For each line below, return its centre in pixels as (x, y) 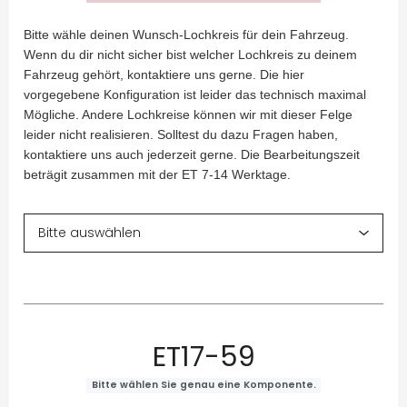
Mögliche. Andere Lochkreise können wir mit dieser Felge (188, 115)
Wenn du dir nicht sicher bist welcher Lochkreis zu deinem (190, 55)
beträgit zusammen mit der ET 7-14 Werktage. (157, 175)
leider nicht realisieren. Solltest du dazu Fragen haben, (181, 135)
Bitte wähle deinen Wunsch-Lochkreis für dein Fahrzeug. (186, 35)
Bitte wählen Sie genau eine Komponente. (203, 385)
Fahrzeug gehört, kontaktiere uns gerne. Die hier (164, 75)
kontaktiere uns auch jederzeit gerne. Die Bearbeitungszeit (192, 155)
